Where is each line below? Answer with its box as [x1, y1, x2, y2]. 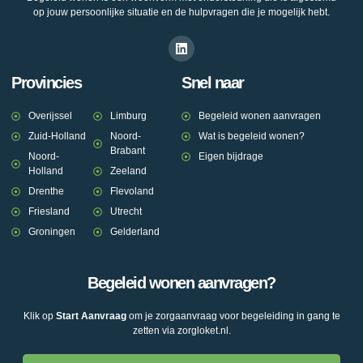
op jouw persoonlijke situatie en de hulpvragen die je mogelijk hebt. [33, 6, 330, 19]
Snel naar [181, 74, 244, 92]
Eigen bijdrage [198, 151, 263, 163]
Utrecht [109, 206, 142, 218]
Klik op [23, 310, 56, 322]
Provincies [11, 74, 81, 92]
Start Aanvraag [55, 310, 126, 322]
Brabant [109, 145, 145, 157]
